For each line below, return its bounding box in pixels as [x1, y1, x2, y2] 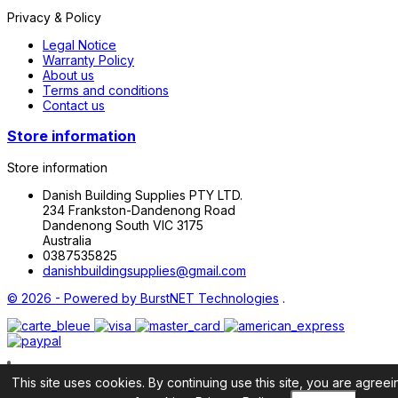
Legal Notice [43, 36, 116, 52]
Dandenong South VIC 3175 [43, 217, 203, 233]
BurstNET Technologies [137, 290, 279, 306]
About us [43, 67, 94, 83]
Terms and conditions [43, 82, 169, 98]
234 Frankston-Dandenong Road [43, 202, 235, 218]
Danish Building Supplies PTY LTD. [43, 187, 243, 203]
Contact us [43, 97, 105, 113]
